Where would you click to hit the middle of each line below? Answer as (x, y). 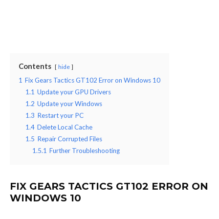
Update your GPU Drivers (74, 92)
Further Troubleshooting (85, 150)
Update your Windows (70, 103)
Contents (35, 66)
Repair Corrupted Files (70, 139)
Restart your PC (60, 115)
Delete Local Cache (65, 127)
